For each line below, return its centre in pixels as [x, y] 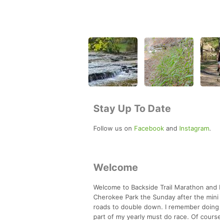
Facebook [149, 128]
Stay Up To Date [132, 108]
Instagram [194, 128]
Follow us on [114, 128]
